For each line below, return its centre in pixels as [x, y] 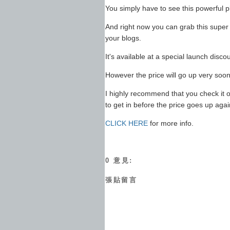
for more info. [171, 123]
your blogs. [123, 38]
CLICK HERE [127, 123]
